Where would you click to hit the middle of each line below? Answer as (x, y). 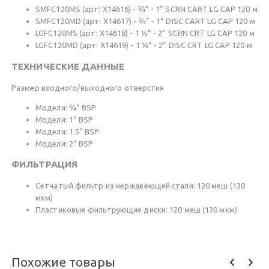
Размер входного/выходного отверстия (88, 87)
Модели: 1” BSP (65, 119)
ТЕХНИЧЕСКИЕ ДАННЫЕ (68, 66)
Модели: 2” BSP (65, 143)
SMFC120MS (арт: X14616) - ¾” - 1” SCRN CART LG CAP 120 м (147, 9)
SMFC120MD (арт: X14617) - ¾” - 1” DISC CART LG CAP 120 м (145, 21)
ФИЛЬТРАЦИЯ (44, 164)
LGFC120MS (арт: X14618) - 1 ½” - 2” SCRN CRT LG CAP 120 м (145, 33)
